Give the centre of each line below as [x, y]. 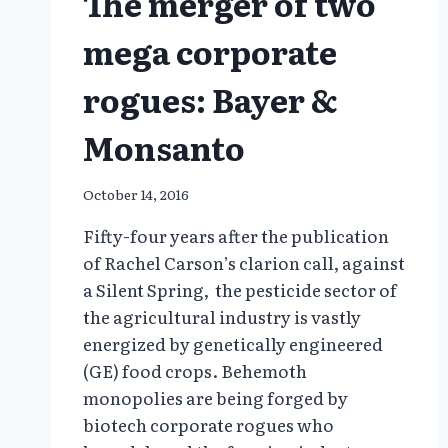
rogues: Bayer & [210, 98]
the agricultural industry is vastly [222, 317]
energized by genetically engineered [233, 344]
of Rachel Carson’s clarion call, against [244, 263]
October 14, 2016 [136, 194]
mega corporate [210, 50]
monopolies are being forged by [215, 398]
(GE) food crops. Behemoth [195, 371]
